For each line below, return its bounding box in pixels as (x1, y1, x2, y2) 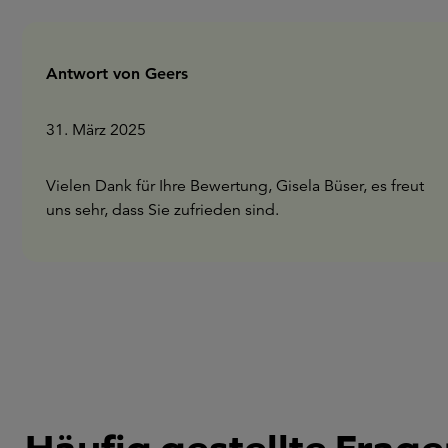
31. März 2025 (46, 119, 146, 140)
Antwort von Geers (46, 63, 188, 83)
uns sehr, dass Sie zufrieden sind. (46, 199, 279, 220)
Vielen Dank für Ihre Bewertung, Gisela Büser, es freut (46, 175, 424, 196)
